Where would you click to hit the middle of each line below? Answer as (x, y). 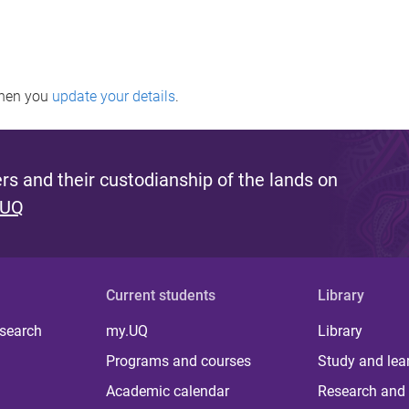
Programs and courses (179, 361)
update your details (114, 96)
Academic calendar (168, 391)
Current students (161, 295)
